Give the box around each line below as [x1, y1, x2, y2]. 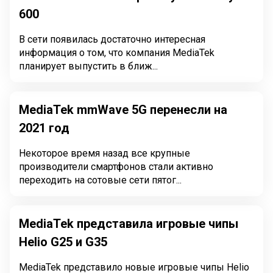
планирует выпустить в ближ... [19, 60, 158, 72]
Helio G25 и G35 [19, 235, 107, 249]
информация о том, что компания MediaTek [19, 47, 214, 58]
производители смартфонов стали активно [19, 161, 213, 172]
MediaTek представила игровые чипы [19, 216, 238, 231]
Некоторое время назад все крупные [19, 147, 190, 159]
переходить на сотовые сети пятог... [19, 174, 182, 186]
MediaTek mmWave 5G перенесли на [19, 102, 227, 117]
